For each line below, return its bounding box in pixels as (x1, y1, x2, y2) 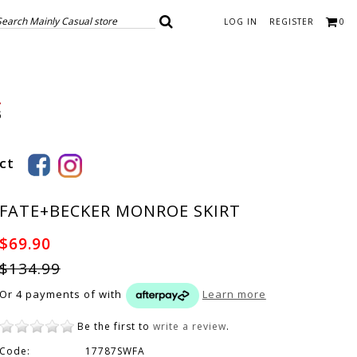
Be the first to (76, 320, 153, 334)
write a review (152, 320, 226, 334)
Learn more (202, 287, 266, 302)
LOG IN (224, 16, 257, 27)
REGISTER (269, 16, 314, 27)
